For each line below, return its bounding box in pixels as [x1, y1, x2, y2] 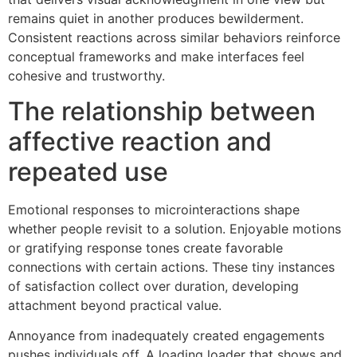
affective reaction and [8, 126, 272, 158]
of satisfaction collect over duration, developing [8, 278, 299, 295]
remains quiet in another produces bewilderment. [8, 10, 304, 26]
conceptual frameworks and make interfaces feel [8, 48, 304, 65]
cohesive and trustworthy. [8, 67, 165, 84]
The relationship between [8, 96, 316, 127]
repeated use [8, 156, 168, 188]
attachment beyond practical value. [8, 297, 222, 314]
